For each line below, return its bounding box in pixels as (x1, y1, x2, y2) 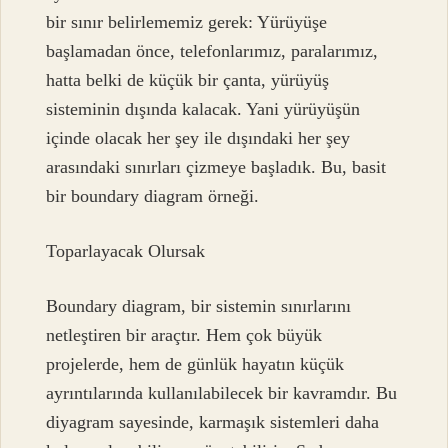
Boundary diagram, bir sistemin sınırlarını (46, 296, 352, 317)
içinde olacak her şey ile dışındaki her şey (46, 127, 351, 148)
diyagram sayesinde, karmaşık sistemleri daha (46, 412, 380, 433)
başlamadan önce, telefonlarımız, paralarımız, (46, 40, 379, 61)
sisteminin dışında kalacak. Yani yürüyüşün (46, 98, 361, 119)
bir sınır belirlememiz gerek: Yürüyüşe (46, 11, 328, 32)
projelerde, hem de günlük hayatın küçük (46, 354, 345, 375)
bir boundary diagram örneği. (46, 185, 260, 206)
